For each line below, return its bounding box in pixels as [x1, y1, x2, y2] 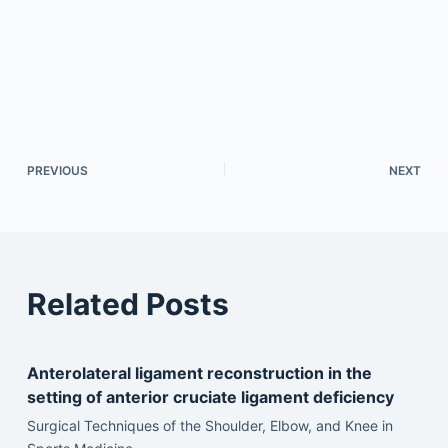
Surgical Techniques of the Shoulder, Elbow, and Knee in [26, 416, 393, 434]
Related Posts [26, 285, 229, 322]
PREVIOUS [26, 162, 88, 178]
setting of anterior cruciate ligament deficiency [26, 386, 394, 407]
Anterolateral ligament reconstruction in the [26, 362, 372, 383]
